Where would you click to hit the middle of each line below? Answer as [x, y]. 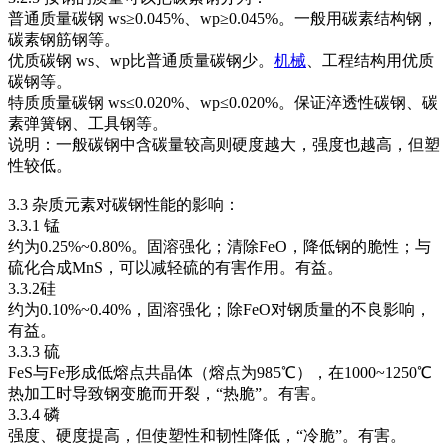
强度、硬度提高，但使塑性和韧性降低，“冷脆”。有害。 [207, 435]
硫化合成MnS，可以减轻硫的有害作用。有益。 [175, 267]
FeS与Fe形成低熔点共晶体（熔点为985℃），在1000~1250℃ [220, 372]
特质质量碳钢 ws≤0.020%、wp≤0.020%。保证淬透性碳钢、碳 [223, 102]
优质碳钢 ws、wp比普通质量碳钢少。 [141, 60]
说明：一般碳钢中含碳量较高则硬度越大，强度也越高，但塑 [224, 144]
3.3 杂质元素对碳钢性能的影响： [124, 204]
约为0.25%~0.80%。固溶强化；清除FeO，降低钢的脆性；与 [219, 246]
